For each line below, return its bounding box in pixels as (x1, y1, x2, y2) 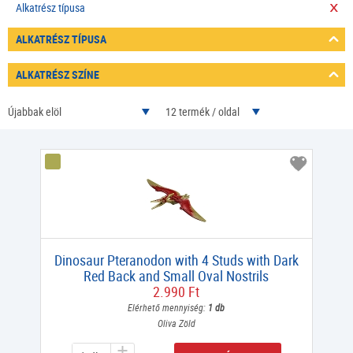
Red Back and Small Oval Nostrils (84, 266, 269, 286)
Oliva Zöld (157, 317, 195, 330)
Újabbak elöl (8, 104, 66, 120)
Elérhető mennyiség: (128, 301, 209, 314)
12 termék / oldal (165, 104, 244, 120)
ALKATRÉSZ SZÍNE (16, 67, 99, 83)
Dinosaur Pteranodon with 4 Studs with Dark (54, 251, 299, 270)
